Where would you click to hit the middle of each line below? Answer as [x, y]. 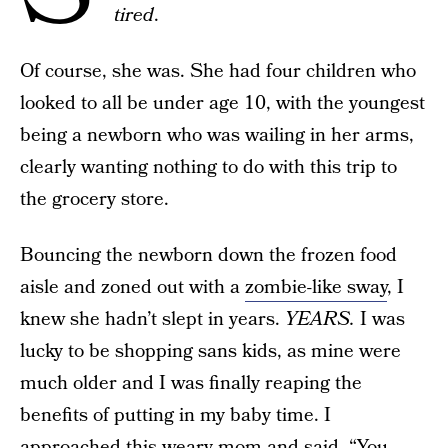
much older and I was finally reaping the [191, 383]
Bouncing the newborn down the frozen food [208, 255]
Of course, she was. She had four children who [218, 71]
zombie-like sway [316, 287]
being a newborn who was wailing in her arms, [217, 135]
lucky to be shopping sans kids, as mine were [210, 351]
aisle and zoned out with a [132, 287]
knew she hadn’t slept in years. [152, 319]
